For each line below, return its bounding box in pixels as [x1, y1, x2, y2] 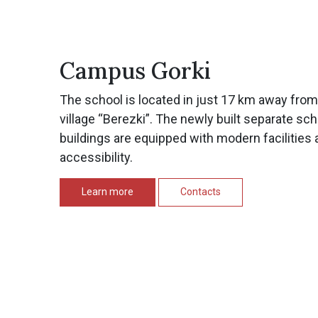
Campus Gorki [60, 56, 211, 85]
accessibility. [60, 150, 133, 165]
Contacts [180, 186, 221, 197]
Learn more [82, 186, 133, 197]
